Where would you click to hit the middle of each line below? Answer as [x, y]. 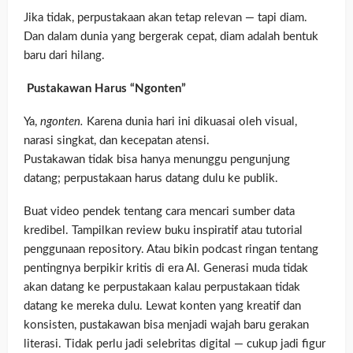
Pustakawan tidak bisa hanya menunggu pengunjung [157, 159]
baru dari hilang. [64, 55]
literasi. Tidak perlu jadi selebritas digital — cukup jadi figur [175, 344]
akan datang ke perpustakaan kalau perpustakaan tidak [162, 287]
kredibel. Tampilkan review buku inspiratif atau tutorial [163, 230]
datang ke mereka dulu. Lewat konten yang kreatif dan [162, 306]
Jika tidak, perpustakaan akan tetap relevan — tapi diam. [165, 17]
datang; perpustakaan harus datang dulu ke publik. [151, 178]
